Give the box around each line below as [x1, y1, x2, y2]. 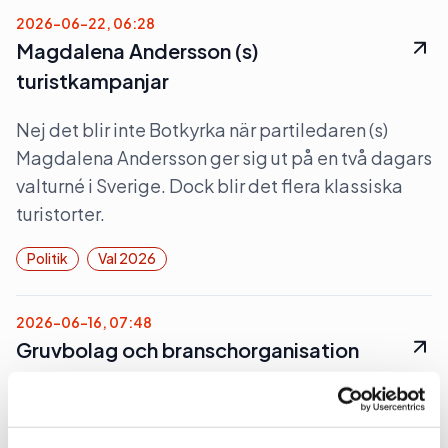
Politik [27, 249, 68, 267]
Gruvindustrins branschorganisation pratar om [16, 417, 403, 440]
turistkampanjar [16, 68, 169, 93]
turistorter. [16, 202, 105, 225]
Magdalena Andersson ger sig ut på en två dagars [16, 146, 432, 169]
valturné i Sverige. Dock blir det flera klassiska [16, 174, 403, 197]
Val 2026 [98, 249, 156, 267]
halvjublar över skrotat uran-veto [16, 367, 334, 392]
